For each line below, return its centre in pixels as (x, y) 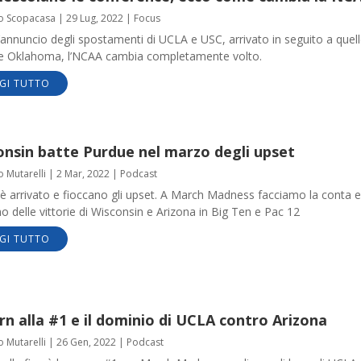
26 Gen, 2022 (86, 342)
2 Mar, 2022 (83, 174)
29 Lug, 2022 (94, 18)
